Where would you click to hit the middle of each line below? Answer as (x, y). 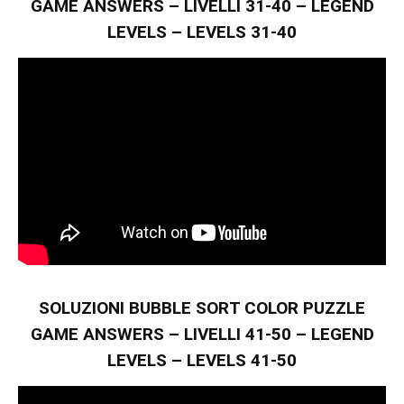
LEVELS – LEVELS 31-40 (202, 32)
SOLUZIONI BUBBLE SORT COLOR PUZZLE (202, 308)
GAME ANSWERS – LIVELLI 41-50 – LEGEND (202, 335)
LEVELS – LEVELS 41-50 (202, 361)
